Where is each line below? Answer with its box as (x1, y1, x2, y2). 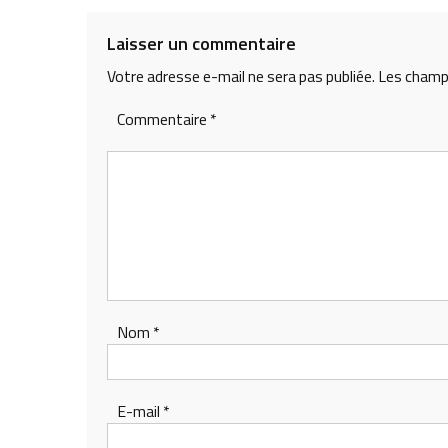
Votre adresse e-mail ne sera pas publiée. (107, 64, 375, 89)
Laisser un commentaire (107, 30, 296, 58)
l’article (86, 25, 185, 72)
